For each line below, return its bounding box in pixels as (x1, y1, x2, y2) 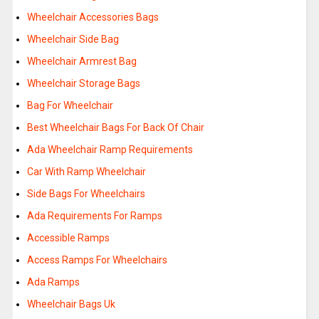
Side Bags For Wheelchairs (26, 188, 145, 200)
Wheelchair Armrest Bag (26, 56, 137, 68)
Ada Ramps (26, 276, 80, 288)
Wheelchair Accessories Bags (26, 11, 159, 23)
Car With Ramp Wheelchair (26, 166, 146, 178)
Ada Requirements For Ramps (26, 210, 162, 222)
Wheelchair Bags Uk (26, 298, 115, 310)
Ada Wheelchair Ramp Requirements (26, 144, 193, 156)
